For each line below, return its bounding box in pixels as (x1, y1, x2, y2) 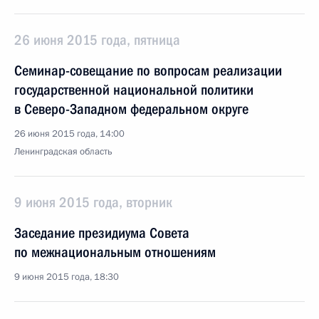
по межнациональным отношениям (14, 244, 216, 261)
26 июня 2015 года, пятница (14, 31, 180, 48)
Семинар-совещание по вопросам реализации (14, 62, 282, 79)
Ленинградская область (14, 145, 113, 158)
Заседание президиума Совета (14, 224, 189, 241)
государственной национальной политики (14, 81, 253, 98)
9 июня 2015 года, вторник (14, 194, 172, 211)
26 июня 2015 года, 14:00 (14, 127, 125, 140)
